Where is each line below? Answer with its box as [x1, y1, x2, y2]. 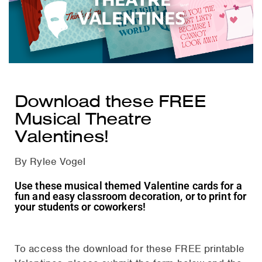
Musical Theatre [15, 108, 151, 130]
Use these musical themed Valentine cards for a [15, 180, 242, 192]
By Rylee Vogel [15, 155, 86, 168]
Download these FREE [15, 91, 206, 112]
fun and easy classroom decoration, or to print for [15, 190, 247, 203]
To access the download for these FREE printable [15, 242, 244, 256]
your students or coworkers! [15, 201, 146, 213]
